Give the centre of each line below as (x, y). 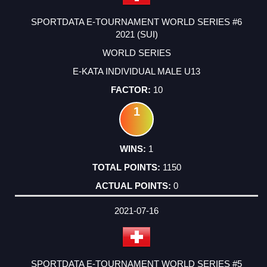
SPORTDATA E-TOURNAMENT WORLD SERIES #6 (136, 22)
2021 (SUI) (136, 35)
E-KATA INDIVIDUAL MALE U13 (136, 72)
